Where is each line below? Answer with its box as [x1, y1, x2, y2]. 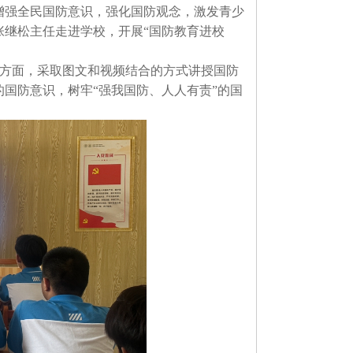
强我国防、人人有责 [98, 84, 212, 97]
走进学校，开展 [55, 24, 143, 38]
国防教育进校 [149, 24, 225, 38]
